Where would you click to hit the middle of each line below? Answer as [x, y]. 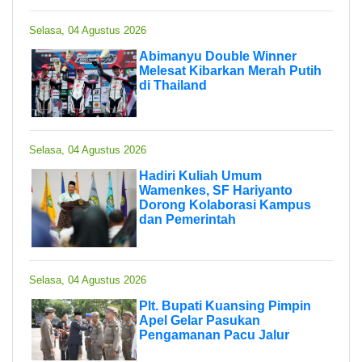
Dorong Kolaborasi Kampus [225, 204]
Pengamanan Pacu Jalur [214, 335]
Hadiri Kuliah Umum [200, 175]
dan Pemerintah [187, 219]
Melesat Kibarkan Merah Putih [230, 70]
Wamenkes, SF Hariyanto [216, 190]
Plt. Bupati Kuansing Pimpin [225, 305]
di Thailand [173, 85]
